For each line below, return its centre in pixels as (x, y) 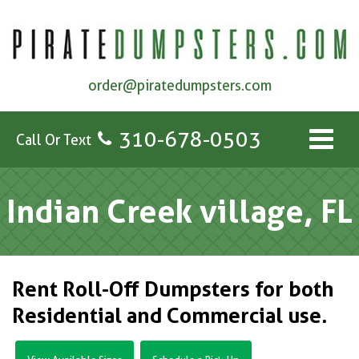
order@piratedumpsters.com (179, 86)
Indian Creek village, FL (179, 212)
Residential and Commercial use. (169, 316)
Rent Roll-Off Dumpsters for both (173, 289)
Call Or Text (54, 139)
